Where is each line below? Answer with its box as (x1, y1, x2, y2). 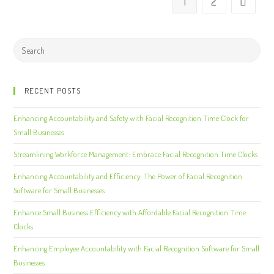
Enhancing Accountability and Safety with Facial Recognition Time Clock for (13, 113, 250, 123)
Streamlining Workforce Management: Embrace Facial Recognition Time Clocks (13, 149, 258, 159)
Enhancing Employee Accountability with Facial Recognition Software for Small (13, 243, 260, 253)
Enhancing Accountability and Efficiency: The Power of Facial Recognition (13, 171, 243, 181)
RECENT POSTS (24, 86, 81, 95)
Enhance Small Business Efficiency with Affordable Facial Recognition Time (13, 207, 246, 217)
